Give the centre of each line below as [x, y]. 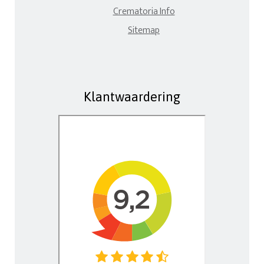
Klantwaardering [132, 96]
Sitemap [144, 30]
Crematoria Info [144, 11]
